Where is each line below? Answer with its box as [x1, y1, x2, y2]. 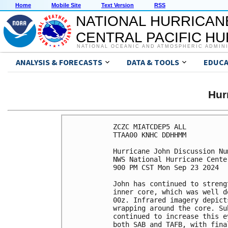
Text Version [101, 2, 134, 9]
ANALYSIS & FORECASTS [16, 57, 102, 68]
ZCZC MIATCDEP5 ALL [113, 122, 186, 131]
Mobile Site [51, 2, 81, 9]
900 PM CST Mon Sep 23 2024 [113, 163, 219, 172]
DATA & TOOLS [127, 57, 179, 68]
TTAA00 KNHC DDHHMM [113, 130, 186, 139]
